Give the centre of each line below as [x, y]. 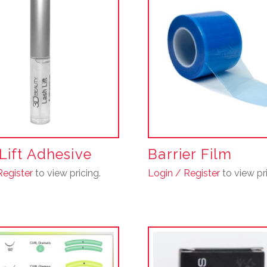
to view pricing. [66, 173]
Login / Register [184, 173]
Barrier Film [190, 154]
